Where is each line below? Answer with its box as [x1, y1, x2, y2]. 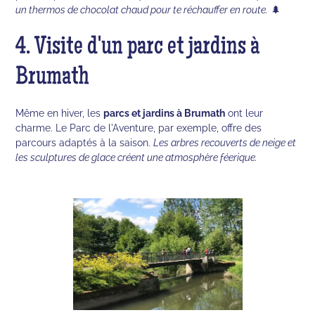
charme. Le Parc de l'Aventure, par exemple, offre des [15, 121, 262, 134]
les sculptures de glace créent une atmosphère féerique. [15, 150, 258, 163]
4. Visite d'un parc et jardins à [15, 35, 260, 61]
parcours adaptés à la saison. [15, 136, 154, 148]
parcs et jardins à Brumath [103, 106, 226, 119]
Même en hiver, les [15, 106, 104, 119]
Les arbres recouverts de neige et [153, 136, 297, 148]
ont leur [225, 106, 264, 119]
